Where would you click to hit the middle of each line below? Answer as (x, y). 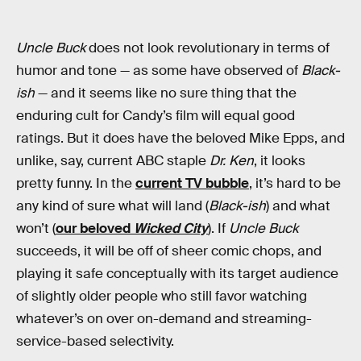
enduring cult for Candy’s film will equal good (156, 115)
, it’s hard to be (295, 183)
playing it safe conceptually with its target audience (177, 273)
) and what (298, 205)
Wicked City (171, 228)
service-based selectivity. (95, 341)
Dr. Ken (232, 160)
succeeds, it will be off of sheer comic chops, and (169, 251)
